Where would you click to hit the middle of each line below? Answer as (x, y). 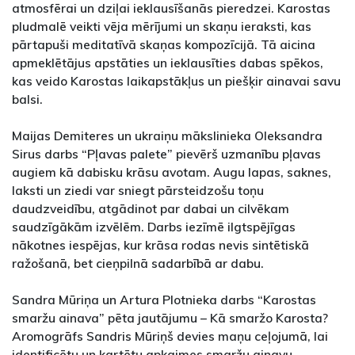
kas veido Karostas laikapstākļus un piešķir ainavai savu (176, 80)
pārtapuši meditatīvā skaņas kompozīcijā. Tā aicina (164, 44)
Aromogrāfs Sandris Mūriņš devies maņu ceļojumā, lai (170, 336)
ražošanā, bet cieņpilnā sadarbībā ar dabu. (138, 263)
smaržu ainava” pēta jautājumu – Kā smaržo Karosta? (170, 317)
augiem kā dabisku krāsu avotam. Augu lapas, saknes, (172, 172)
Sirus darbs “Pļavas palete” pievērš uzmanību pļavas (166, 153)
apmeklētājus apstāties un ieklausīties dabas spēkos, (168, 62)
